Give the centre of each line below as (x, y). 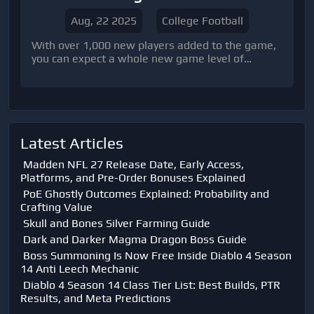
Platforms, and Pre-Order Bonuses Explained (133, 178)
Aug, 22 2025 (104, 21)
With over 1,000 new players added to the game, (45, 45)
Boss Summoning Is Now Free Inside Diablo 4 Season (157, 255)
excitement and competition (102, 72)
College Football (203, 21)
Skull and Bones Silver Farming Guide (117, 223)
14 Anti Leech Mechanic (80, 269)
